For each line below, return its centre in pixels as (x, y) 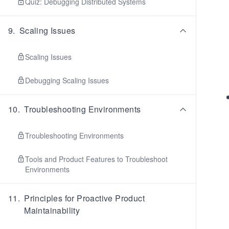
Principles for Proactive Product (85, 198)
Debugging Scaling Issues (67, 80)
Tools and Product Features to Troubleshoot (96, 159)
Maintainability (52, 210)
